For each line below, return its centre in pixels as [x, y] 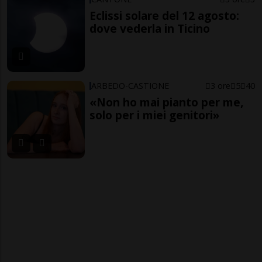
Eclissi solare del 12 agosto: [165, 16]
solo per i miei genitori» [155, 115]
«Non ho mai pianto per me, [167, 102]
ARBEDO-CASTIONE [130, 85]
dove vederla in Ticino [150, 29]
